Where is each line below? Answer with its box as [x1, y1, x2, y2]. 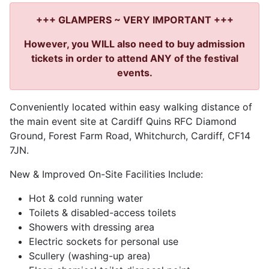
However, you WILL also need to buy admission [24, 37, 245, 50]
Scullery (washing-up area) [29, 249, 151, 262]
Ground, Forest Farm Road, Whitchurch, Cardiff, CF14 [10, 129, 250, 142]
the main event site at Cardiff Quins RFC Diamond [10, 115, 237, 127]
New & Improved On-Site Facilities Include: [10, 168, 203, 180]
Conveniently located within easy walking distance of [10, 100, 252, 113]
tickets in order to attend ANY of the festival [31, 52, 238, 64]
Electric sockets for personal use [29, 235, 178, 247]
